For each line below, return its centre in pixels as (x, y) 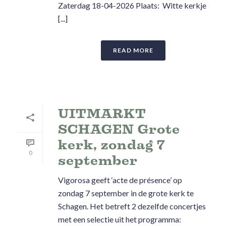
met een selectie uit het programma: (120, 219)
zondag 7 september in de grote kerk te (126, 193)
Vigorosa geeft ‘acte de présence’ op (120, 180)
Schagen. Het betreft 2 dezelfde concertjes (132, 206)
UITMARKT (102, 114)
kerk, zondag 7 (112, 145)
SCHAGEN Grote (119, 129)
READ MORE (133, 50)
